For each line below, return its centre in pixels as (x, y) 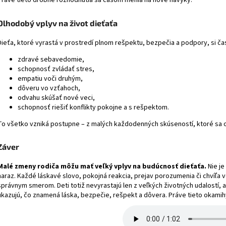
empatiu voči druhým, (50, 78)
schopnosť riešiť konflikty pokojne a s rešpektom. (93, 107)
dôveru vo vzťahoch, (49, 88)
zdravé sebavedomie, (51, 59)
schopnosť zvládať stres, (56, 69)
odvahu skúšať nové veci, (56, 98)
